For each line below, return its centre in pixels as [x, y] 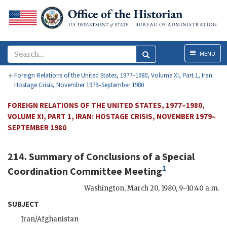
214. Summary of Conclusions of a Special [101, 157]
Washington [104, 188]
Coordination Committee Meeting [85, 171]
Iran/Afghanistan [50, 219]
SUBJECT [23, 204]
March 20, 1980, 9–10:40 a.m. [173, 188]
